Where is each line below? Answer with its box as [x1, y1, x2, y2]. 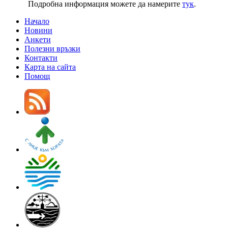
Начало [24, 16, 49, 25]
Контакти [24, 53, 58, 62]
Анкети [24, 35, 51, 44]
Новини [24, 25, 52, 35]
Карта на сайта [24, 62, 76, 71]
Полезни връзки [24, 44, 80, 53]
